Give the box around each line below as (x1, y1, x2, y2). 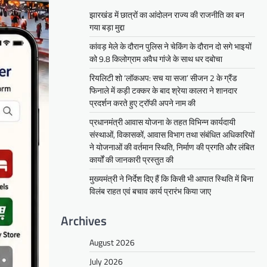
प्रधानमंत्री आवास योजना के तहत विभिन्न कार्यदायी (89, 115, 235, 128)
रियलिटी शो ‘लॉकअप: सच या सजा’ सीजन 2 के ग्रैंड (89, 71, 237, 84)
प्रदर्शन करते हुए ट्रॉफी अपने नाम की (89, 96, 195, 109)
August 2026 (89, 235, 135, 249)
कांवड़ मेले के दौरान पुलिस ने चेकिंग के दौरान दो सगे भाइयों (89, 39, 252, 52)
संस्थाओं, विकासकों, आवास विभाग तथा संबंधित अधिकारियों (89, 128, 254, 141)
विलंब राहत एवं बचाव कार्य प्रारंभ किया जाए (89, 184, 211, 197)
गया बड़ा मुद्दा (89, 20, 125, 33)
